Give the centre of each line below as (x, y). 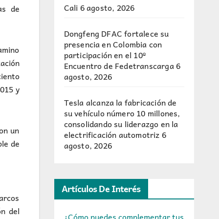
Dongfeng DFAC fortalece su (116, 33)
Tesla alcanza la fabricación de (120, 102)
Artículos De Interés (101, 188)
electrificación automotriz (112, 134)
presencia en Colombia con (113, 44)
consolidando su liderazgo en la (121, 124)
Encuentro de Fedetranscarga (119, 66)
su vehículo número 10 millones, (122, 113)
